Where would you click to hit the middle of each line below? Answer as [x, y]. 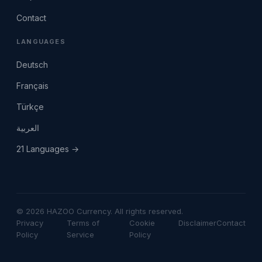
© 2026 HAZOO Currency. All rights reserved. [100, 211]
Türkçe [30, 107]
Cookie [142, 223]
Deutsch [32, 65]
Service [81, 235]
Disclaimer [197, 223]
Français [32, 86]
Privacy [30, 223]
